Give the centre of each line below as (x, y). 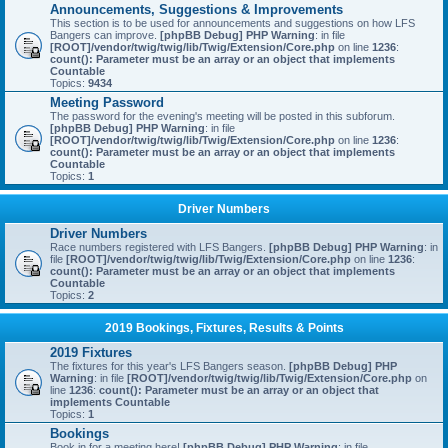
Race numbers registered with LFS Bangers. (159, 247)
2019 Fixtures (91, 352)
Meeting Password (107, 102)
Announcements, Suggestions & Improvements (196, 9)
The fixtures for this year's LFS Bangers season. (169, 366)
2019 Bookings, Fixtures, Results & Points (224, 328)
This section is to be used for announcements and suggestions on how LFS (232, 23)
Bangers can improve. (105, 35)
